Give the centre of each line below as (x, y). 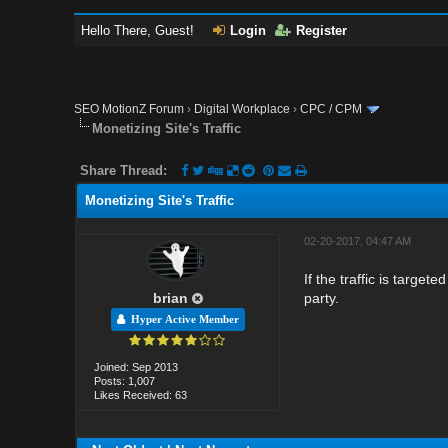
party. (321, 297)
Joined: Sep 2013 (136, 366)
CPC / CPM (331, 109)
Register (322, 30)
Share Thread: (124, 170)
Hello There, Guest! (140, 30)
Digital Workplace (242, 109)
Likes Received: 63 (141, 394)
